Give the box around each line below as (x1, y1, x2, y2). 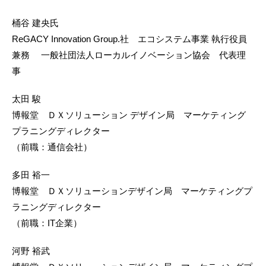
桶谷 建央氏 (12, 17, 59, 28)
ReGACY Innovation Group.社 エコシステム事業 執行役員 (12, 33, 247, 44)
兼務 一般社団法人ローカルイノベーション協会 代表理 (12, 49, 246, 60)
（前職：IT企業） (12, 217, 82, 228)
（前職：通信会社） (12, 141, 92, 152)
